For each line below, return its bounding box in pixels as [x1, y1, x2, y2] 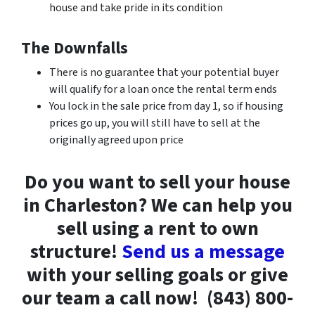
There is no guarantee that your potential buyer [49, 64, 279, 80]
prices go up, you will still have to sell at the [49, 115, 260, 131]
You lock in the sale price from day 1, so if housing [49, 98, 283, 114]
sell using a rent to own [56, 214, 259, 243]
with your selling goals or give [27, 260, 288, 289]
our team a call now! [22, 283, 207, 312]
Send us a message [122, 237, 285, 266]
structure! [30, 237, 122, 266]
